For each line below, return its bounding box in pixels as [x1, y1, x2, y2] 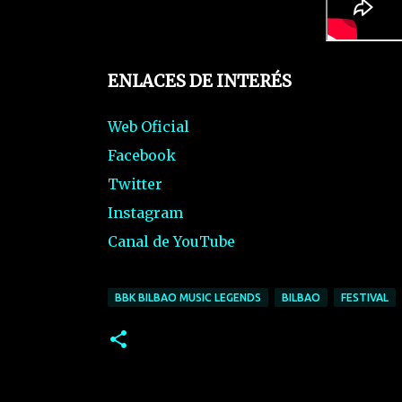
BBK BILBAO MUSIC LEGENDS [114, 292, 261, 304]
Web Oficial [107, 118, 189, 136]
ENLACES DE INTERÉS [107, 70, 292, 92]
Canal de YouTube [107, 232, 235, 251]
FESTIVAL [340, 292, 389, 304]
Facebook [107, 146, 176, 165]
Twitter [107, 175, 162, 194]
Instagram [107, 204, 183, 223]
